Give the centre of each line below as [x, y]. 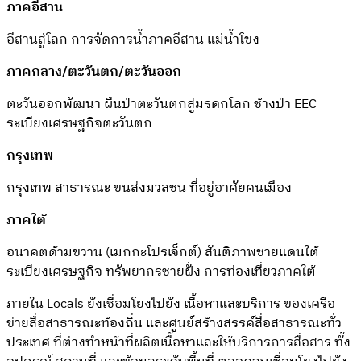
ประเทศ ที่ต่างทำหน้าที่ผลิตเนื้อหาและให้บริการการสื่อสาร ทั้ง [178, 342]
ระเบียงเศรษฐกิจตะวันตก [79, 123]
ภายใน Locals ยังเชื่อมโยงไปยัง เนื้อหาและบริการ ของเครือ [171, 304]
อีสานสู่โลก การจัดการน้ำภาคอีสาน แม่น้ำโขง [133, 39]
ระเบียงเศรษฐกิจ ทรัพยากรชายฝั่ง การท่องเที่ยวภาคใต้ [161, 272]
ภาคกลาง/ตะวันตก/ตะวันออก [94, 72]
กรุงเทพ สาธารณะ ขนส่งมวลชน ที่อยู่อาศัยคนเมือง [149, 188]
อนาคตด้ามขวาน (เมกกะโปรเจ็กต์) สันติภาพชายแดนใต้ [163, 252]
